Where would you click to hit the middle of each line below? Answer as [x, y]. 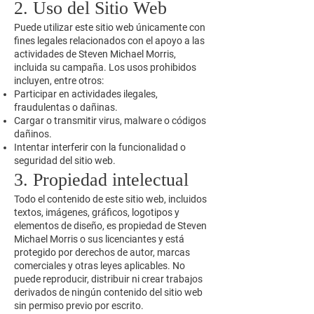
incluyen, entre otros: [59, 81]
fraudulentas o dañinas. [66, 107]
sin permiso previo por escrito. [79, 306]
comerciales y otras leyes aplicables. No [100, 266]
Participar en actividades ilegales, [86, 94]
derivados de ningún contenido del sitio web [108, 292]
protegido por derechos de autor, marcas [102, 252]
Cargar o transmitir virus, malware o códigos [110, 121]
